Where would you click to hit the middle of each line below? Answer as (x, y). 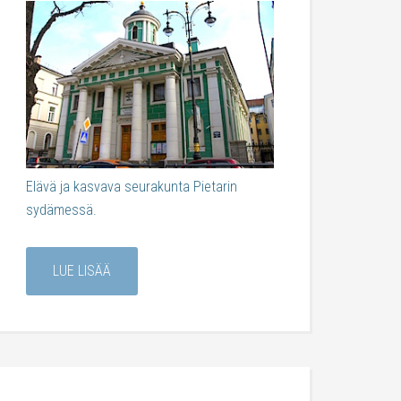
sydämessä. (61, 209)
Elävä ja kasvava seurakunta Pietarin (132, 186)
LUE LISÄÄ (82, 270)
